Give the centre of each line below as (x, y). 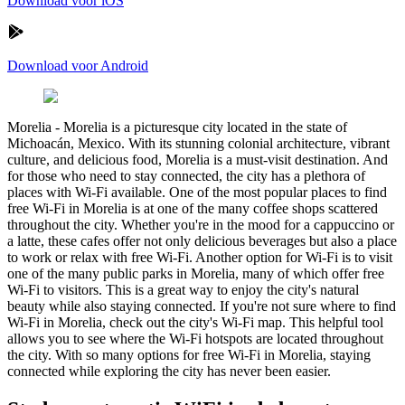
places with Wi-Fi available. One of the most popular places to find (197, 192)
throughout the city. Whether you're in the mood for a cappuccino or (201, 224)
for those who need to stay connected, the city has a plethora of (186, 175)
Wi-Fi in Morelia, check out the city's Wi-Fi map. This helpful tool (195, 322)
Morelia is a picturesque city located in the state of (205, 127)
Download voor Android (78, 65)
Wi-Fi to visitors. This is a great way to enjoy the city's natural (183, 289)
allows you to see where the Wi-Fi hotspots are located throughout (195, 338)
